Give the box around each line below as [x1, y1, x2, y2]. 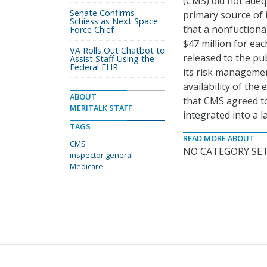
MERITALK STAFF [70, 103, 132, 113]
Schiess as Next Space [70, 15, 158, 27]
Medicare [70, 161, 103, 172]
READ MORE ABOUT [183, 133, 254, 144]
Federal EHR [70, 61, 118, 73]
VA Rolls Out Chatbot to [70, 45, 165, 56]
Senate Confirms [70, 7, 135, 18]
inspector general [70, 150, 133, 160]
